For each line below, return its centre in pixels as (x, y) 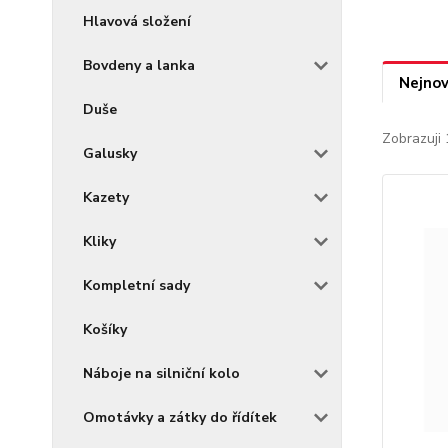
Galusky (110, 153)
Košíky (105, 329)
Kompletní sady (136, 285)
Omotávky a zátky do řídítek (180, 417)
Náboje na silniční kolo (161, 373)
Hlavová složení (137, 21)
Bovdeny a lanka (139, 65)
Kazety (106, 197)
